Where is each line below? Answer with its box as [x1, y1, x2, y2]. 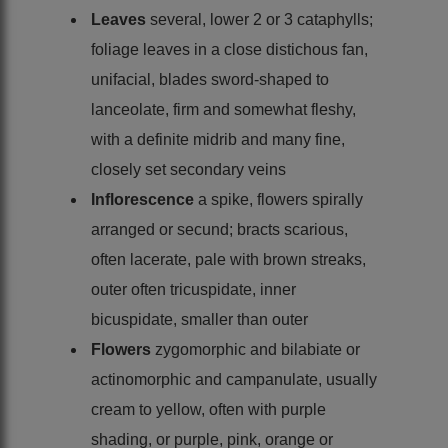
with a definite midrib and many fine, [91, 130, 345, 148]
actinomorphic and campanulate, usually [91, 370, 377, 388]
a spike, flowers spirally [198, 190, 363, 208]
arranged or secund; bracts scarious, [91, 220, 348, 238]
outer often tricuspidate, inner [91, 280, 296, 298]
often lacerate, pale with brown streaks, [91, 250, 366, 268]
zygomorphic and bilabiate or [155, 340, 360, 358]
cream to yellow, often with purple [91, 400, 326, 418]
